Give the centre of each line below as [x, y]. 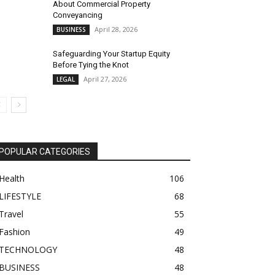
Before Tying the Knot [91, 64]
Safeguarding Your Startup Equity [111, 53]
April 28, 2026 [116, 29]
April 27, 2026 [105, 79]
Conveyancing [78, 15]
